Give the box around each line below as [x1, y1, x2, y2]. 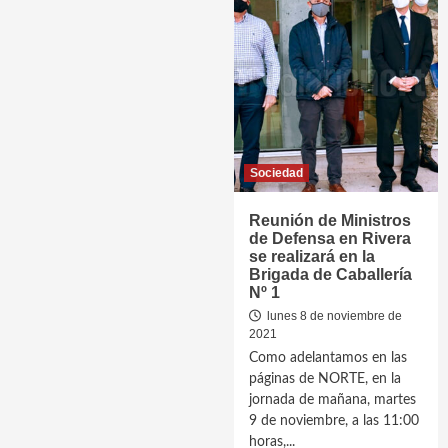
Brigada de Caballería [249, 266, 412, 283]
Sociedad [250, 166, 303, 180]
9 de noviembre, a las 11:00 [249, 414, 419, 428]
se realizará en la [249, 248, 375, 265]
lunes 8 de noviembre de [264, 309, 402, 323]
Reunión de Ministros [249, 212, 411, 229]
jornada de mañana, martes [249, 393, 416, 407]
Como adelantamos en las [249, 351, 407, 365]
